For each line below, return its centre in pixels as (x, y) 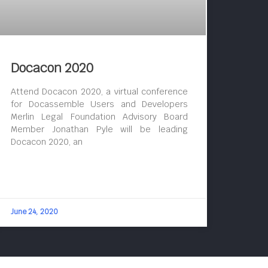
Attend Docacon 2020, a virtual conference (99, 92)
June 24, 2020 (34, 212)
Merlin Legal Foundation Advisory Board (99, 117)
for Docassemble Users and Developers (99, 104)
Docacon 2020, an (47, 142)
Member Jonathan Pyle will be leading (99, 130)
